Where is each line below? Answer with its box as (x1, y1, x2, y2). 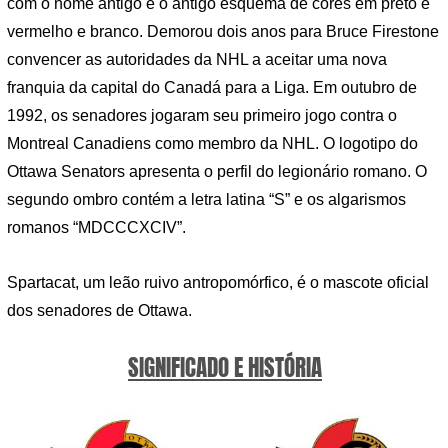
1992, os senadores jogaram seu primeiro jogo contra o (7, 106, 397, 124)
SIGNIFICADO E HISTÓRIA (128, 350, 322, 386)
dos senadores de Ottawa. (7, 302, 192, 320)
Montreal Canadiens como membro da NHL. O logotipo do (7, 134, 418, 152)
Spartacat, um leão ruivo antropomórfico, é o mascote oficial (7, 274, 429, 292)
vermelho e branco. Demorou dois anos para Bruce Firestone (7, 22, 439, 40)
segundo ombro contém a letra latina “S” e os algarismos (7, 190, 406, 208)
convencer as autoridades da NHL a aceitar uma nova (7, 50, 387, 68)
